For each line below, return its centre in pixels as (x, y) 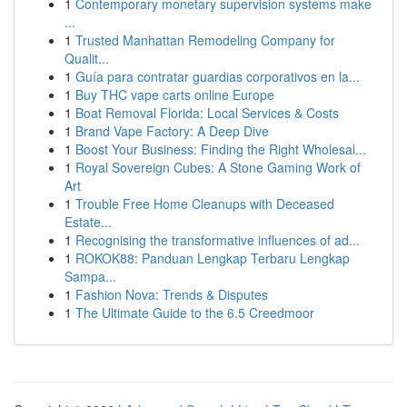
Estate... (88, 222)
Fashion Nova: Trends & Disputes (172, 294)
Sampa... (90, 276)
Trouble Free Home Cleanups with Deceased (205, 203)
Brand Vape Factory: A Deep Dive (172, 131)
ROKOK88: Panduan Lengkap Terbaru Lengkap (213, 258)
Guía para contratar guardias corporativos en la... (218, 76)
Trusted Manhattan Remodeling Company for (205, 40)
